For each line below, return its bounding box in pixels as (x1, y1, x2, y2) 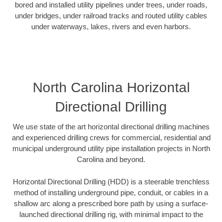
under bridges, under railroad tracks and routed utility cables (15, 11, 207, 20)
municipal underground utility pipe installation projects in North (12, 144, 210, 153)
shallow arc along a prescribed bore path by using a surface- (14, 199, 208, 208)
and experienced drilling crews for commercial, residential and (11, 133, 211, 142)
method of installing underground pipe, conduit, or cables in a (14, 188, 208, 197)
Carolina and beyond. (77, 155, 145, 164)
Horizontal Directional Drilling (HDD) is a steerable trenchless (12, 177, 210, 186)
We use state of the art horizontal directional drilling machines (12, 122, 210, 131)
